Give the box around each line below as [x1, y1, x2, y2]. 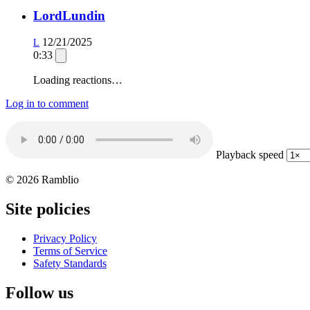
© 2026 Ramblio [6, 174, 79, 186]
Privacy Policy [33, 232, 97, 245]
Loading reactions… [33, 74, 122, 86]
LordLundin [33, 8, 105, 23]
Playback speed [216, 149, 284, 161]
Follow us [6, 284, 73, 302]
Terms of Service [33, 245, 107, 257]
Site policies [6, 200, 90, 219]
